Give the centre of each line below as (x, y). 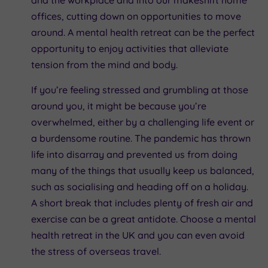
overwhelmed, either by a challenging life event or (143, 122)
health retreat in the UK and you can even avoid (138, 235)
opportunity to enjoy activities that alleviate (130, 48)
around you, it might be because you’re (119, 106)
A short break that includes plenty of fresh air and (142, 202)
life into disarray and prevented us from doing (134, 154)
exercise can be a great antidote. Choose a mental (144, 219)
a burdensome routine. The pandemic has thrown (141, 138)
